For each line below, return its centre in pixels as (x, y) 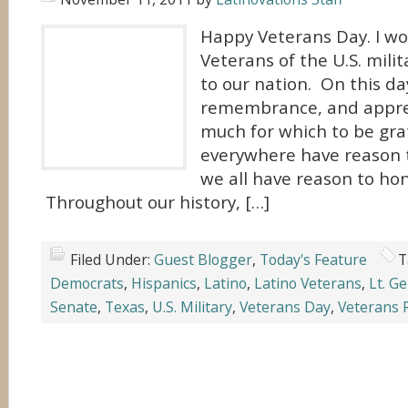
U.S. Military (192, 307)
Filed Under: (112, 260)
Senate (74, 307)
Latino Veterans (308, 283)
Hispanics (164, 283)
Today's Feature (313, 260)
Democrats (87, 283)
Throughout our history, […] (155, 202)
